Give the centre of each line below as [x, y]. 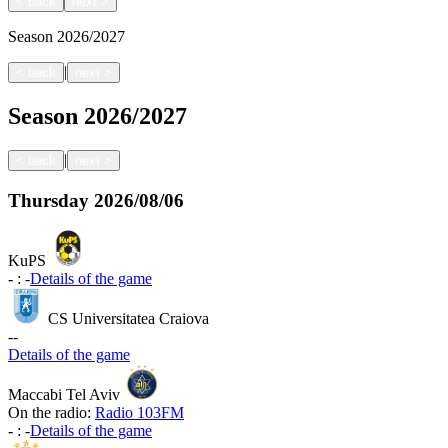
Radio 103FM [139, 413]
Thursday [48, 200]
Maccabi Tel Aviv [64, 395]
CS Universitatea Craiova [128, 319]
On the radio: [49, 413]
